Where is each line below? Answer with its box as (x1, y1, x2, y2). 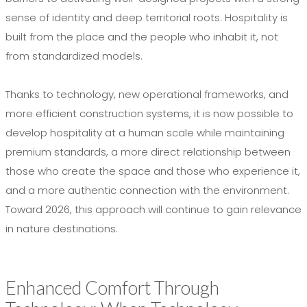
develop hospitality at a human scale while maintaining (5, 125, 284, 140)
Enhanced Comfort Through (5, 276, 219, 299)
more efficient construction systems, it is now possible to (5, 106, 293, 121)
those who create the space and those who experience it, (5, 164, 300, 179)
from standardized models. (5, 49, 143, 64)
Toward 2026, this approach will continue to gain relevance (5, 202, 302, 217)
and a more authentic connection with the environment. (5, 183, 289, 198)
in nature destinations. (5, 221, 118, 236)
